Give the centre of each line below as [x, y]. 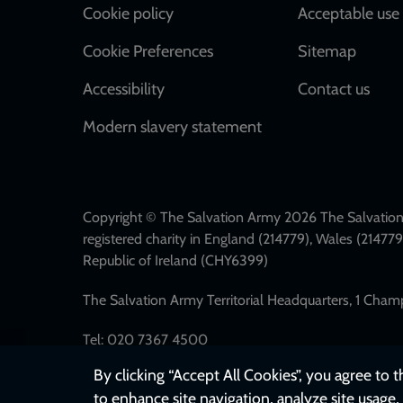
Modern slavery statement [172, 126]
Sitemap [327, 51]
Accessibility [124, 89]
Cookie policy [128, 13]
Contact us [334, 89]
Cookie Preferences [148, 51]
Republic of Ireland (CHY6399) [175, 260]
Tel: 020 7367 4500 [145, 339]
